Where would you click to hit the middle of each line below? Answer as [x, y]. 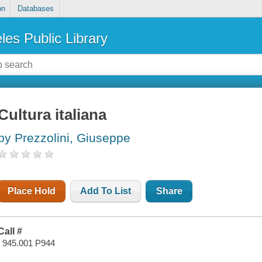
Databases [35, 9]
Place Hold [32, 191]
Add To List [106, 191]
